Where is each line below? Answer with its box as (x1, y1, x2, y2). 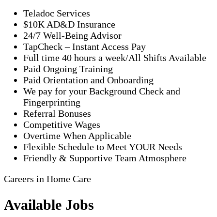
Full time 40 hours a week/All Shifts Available (23, 52, 206, 63)
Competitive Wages (23, 119, 100, 130)
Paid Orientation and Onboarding (23, 75, 154, 86)
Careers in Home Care (4, 173, 91, 185)
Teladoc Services (23, 8, 90, 19)
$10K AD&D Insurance (23, 19, 115, 30)
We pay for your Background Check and (23, 86, 180, 97)
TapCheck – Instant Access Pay (23, 41, 146, 52)
